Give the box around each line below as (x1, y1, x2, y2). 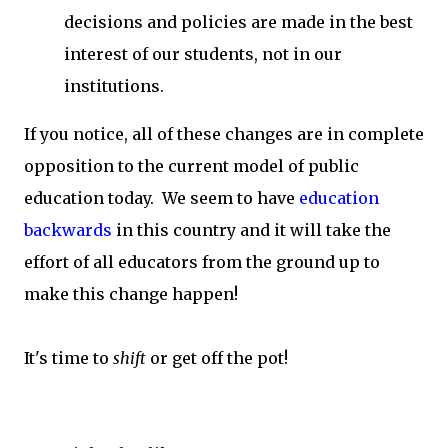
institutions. (64, 76, 168, 96)
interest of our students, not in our (64, 44, 342, 64)
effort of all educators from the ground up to (24, 252, 380, 272)
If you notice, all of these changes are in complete (24, 124, 424, 144)
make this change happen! (24, 284, 238, 304)
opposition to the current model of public (24, 156, 359, 176)
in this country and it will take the (112, 220, 391, 240)
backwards (24, 220, 112, 240)
